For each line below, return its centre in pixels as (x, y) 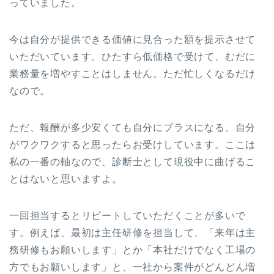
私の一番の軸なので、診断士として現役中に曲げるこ (133, 162)
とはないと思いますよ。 (66, 179)
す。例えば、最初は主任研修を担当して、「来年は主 (133, 233)
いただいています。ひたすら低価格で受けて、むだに (133, 57)
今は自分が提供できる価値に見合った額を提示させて (133, 40)
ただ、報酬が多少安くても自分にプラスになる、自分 (133, 128)
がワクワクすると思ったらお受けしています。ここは (133, 145)
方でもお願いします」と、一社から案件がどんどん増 (133, 267)
